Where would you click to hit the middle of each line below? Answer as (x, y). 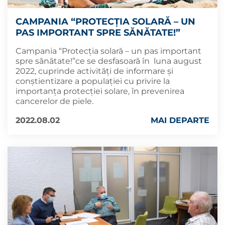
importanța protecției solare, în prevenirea (100, 91)
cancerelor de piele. (54, 101)
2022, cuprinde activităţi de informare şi (94, 71)
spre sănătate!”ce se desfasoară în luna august (109, 61)
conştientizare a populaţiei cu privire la (93, 81)
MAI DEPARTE (180, 120)
